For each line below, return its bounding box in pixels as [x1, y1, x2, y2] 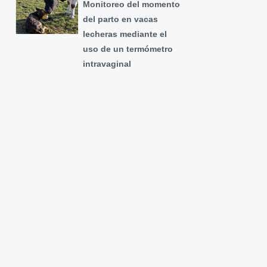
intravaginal [82, 59, 131, 69]
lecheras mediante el [82, 29, 167, 39]
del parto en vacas [82, 14, 158, 24]
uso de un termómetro [82, 44, 173, 54]
